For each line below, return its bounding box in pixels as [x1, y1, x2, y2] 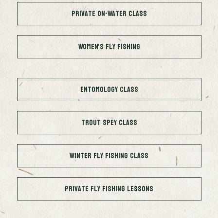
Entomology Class [80, 82, 138, 96]
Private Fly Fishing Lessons [65, 181, 153, 196]
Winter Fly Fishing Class [70, 148, 148, 163]
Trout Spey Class [81, 115, 137, 129]
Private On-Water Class [71, 6, 147, 20]
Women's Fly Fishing [78, 39, 140, 54]
